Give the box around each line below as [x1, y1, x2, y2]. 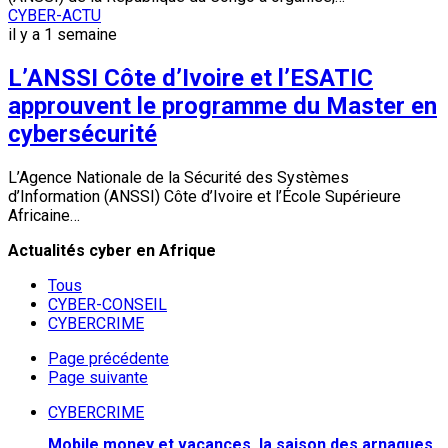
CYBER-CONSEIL [48, 295, 167, 314]
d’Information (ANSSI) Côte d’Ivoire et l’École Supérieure [8, 187, 401, 206]
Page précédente [48, 349, 169, 368]
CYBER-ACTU [8, 6, 101, 26]
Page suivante [48, 368, 148, 387]
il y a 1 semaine [8, 25, 117, 45]
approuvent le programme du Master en [8, 92, 437, 121]
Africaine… [8, 206, 80, 225]
